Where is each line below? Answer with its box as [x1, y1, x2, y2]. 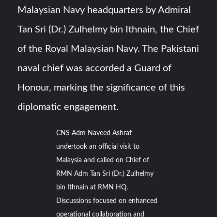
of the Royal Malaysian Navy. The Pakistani [17, 44, 200, 54]
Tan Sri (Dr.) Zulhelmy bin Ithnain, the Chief [17, 25, 200, 35]
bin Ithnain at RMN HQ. [56, 184, 128, 191]
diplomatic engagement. [17, 102, 119, 112]
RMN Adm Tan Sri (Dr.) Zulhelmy [56, 170, 154, 178]
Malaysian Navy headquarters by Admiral [17, 5, 191, 15]
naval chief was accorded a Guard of [17, 63, 172, 74]
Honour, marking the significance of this [17, 83, 186, 93]
